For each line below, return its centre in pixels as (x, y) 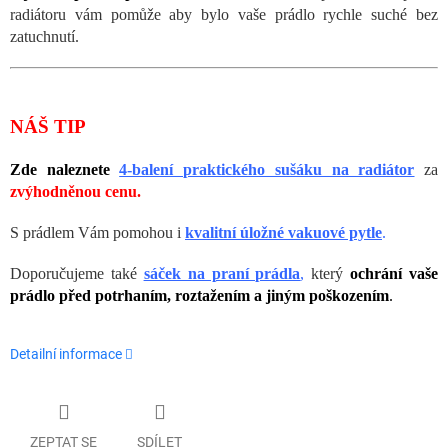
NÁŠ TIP (48, 127)
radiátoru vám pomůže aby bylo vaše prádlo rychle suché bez (224, 15)
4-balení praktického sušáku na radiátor (267, 170)
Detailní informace (66, 354)
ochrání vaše (394, 274)
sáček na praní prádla (222, 274)
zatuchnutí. (44, 37)
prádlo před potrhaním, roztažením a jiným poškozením (199, 296)
